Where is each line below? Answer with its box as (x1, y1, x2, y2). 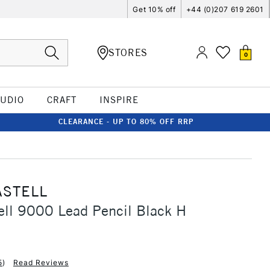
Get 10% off (133, 4, 176, 14)
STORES (108, 46, 148, 58)
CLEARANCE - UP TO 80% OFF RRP (58, 117, 193, 126)
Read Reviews (13, 257, 69, 267)
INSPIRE (99, 94, 139, 105)
